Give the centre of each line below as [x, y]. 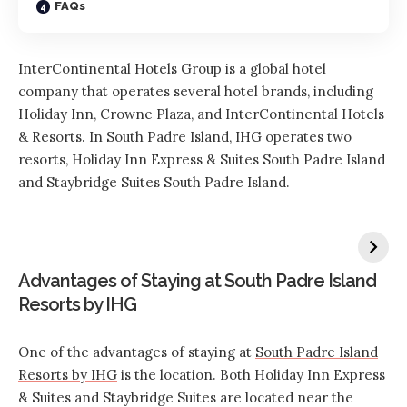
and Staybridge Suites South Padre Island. [156, 182]
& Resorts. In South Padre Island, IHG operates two [185, 137]
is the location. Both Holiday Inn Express [251, 375]
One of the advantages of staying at [137, 352]
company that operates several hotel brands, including [196, 91]
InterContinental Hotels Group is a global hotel [172, 69]
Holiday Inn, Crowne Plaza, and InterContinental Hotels [201, 114]
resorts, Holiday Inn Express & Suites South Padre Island [202, 159]
